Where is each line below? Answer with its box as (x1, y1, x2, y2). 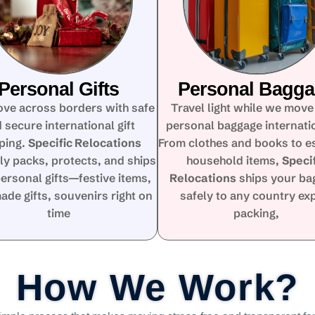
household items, (186, 153, 283, 167)
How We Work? (15, 266, 300, 308)
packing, (233, 206, 280, 220)
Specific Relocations (27, 136, 141, 150)
